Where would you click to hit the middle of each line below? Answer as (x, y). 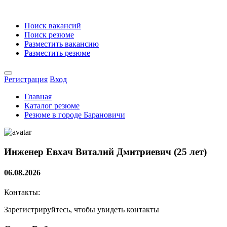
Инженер (25, 152)
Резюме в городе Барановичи (75, 115)
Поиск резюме (49, 35)
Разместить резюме (57, 53)
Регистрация (26, 79)
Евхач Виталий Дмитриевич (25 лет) (126, 152)
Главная (38, 97)
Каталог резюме (52, 106)
